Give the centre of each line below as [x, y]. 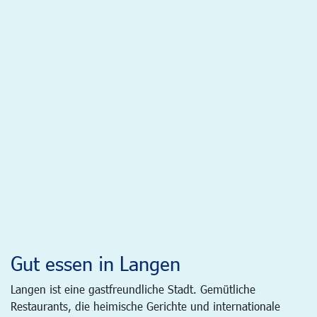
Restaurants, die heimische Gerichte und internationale [145, 306]
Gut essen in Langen [96, 263]
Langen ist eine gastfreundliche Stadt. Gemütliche [133, 289]
